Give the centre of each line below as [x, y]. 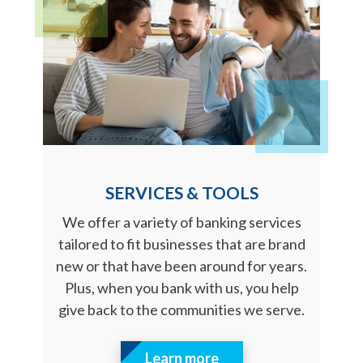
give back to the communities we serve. [181, 310]
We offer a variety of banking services [181, 222]
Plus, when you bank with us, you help [181, 288]
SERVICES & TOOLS [181, 193]
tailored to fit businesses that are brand [181, 244]
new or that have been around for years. [181, 266]
